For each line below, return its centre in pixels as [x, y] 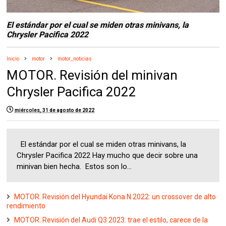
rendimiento [26, 206]
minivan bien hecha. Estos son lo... [74, 167]
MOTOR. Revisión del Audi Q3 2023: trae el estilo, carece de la [111, 220]
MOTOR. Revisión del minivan [92, 75]
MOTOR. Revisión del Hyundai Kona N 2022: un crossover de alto [115, 197]
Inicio [13, 59]
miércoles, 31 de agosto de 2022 [55, 110]
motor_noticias [75, 59]
